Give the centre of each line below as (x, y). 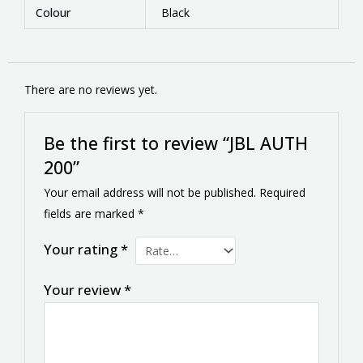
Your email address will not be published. (150, 192)
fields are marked (91, 213)
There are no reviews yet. (91, 90)
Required (283, 192)
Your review (84, 289)
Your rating (83, 249)
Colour (53, 12)
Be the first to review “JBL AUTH (176, 143)
